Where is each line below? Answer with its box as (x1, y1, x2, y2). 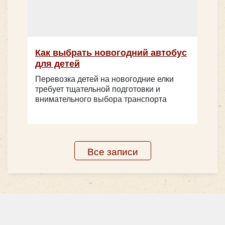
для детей (35, 56, 80, 70)
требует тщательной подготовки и (35, 82, 160, 94)
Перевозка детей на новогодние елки (35, 72, 174, 84)
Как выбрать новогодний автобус (35, 45, 187, 59)
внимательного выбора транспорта (35, 92, 167, 104)
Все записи (87, 144, 138, 158)
